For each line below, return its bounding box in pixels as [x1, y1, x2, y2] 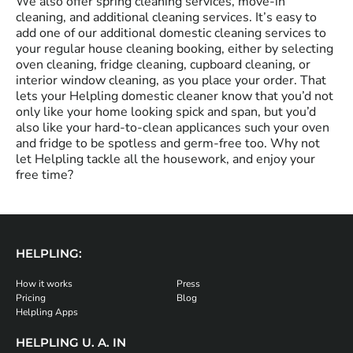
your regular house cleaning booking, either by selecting [16, 40, 333, 58]
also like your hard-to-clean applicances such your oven [16, 119, 329, 137]
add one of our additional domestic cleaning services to [16, 24, 326, 43]
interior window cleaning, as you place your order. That [16, 72, 326, 90]
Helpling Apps [16, 306, 78, 319]
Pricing [16, 292, 46, 305]
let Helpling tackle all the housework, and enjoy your [16, 150, 315, 169]
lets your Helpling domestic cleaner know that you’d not [16, 87, 333, 106]
